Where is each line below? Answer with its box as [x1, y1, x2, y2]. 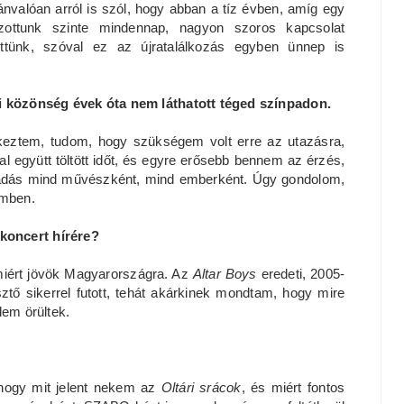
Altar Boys [192, 266, 257, 281]
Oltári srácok [161, 380, 242, 395]
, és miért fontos [241, 380, 345, 395]
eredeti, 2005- [256, 266, 345, 281]
